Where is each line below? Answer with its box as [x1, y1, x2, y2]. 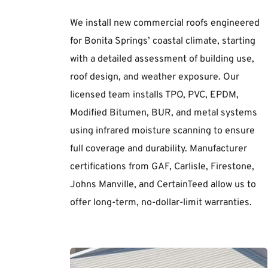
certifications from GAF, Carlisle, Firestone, [70, 160, 254, 173]
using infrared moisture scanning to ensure [70, 124, 255, 137]
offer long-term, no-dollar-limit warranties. [70, 196, 252, 209]
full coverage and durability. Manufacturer [70, 142, 247, 155]
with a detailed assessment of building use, [70, 53, 254, 65]
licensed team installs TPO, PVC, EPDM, [70, 89, 239, 101]
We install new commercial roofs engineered [70, 17, 260, 29]
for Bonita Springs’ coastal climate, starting [70, 35, 255, 47]
